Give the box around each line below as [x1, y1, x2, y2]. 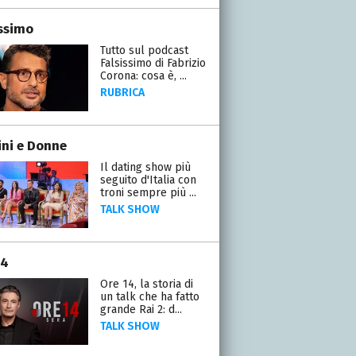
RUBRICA [99, 85, 145, 99]
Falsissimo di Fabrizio [99, 56, 206, 70]
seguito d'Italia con [99, 172, 196, 187]
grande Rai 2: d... [99, 302, 182, 316]
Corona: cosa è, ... [99, 68, 187, 83]
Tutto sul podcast [99, 43, 188, 57]
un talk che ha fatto [99, 289, 199, 304]
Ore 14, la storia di [99, 277, 193, 291]
